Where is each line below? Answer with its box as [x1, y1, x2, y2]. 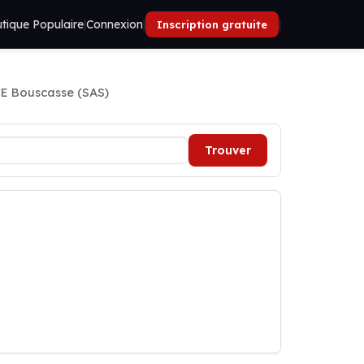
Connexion [86, 17, 143, 32]
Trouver [205, 143, 251, 158]
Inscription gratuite [157, 18, 267, 31]
